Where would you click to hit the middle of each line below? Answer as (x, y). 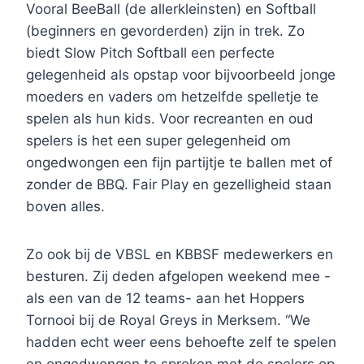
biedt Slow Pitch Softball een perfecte (150, 53)
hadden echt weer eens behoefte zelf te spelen (181, 342)
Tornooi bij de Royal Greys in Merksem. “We (168, 321)
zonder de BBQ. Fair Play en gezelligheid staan (179, 185)
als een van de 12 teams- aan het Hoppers (165, 299)
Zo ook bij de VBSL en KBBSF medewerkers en (180, 255)
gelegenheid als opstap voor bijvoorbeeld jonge (181, 75)
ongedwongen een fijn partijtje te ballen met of (179, 163)
